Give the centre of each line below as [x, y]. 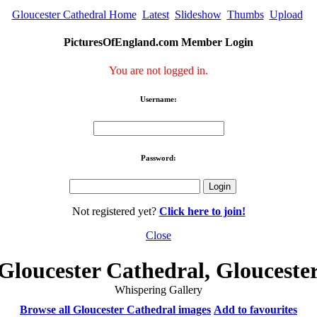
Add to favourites [255, 309]
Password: [158, 157]
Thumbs [245, 15]
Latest [155, 15]
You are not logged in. [158, 70]
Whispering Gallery [158, 289]
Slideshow [198, 15]
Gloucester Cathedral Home [74, 15]
